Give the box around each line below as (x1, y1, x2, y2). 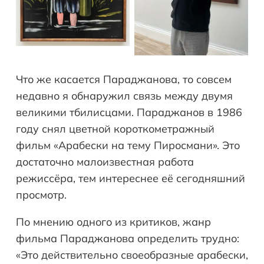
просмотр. (16, 187, 67, 202)
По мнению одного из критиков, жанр (16, 214, 211, 229)
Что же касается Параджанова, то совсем (16, 72, 232, 86)
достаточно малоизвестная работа (16, 154, 194, 169)
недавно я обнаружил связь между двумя (16, 88, 233, 103)
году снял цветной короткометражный (16, 121, 214, 136)
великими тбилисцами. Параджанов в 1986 (16, 105, 242, 119)
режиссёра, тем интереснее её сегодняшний (16, 171, 245, 185)
